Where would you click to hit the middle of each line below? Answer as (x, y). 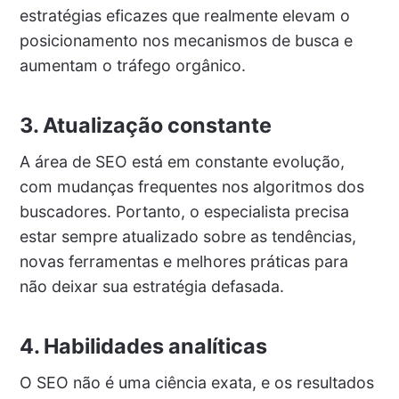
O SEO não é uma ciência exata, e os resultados (196, 383)
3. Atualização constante (145, 126)
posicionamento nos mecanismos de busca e (186, 41)
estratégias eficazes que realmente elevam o (184, 16)
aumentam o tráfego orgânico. (132, 66)
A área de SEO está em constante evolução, (182, 162)
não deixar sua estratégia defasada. (151, 287)
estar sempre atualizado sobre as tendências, (187, 237)
